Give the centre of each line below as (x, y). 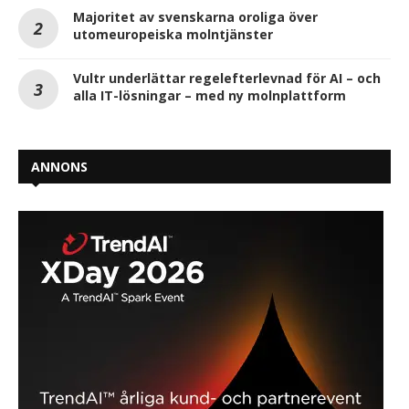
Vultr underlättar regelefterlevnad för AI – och (227, 78)
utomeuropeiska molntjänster (173, 34)
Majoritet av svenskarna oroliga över (195, 16)
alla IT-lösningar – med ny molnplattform (210, 95)
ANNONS (59, 166)
